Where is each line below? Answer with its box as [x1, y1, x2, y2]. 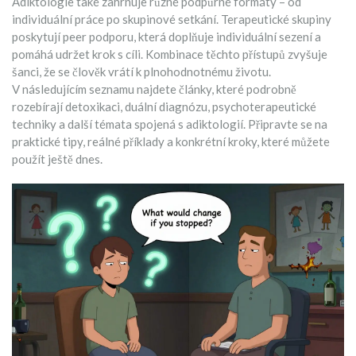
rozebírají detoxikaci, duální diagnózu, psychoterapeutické [12, 99, 316, 114]
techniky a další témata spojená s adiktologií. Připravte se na [12, 117, 327, 131]
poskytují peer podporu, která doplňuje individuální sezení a [12, 29, 321, 44]
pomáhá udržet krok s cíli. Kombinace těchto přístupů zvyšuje [12, 47, 327, 61]
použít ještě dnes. [12, 152, 103, 166]
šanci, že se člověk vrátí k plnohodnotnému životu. [12, 64, 271, 79]
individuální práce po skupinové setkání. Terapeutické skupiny [12, 12, 331, 26]
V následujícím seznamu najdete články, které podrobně [12, 82, 296, 96]
